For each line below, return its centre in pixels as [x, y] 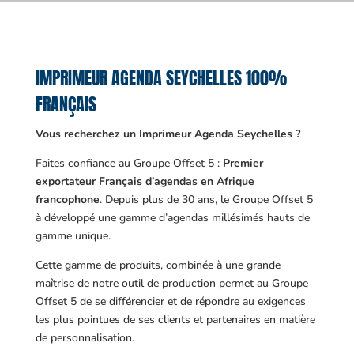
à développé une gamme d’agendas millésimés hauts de [172, 218]
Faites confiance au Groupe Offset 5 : [129, 163]
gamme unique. [73, 236]
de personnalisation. [85, 338]
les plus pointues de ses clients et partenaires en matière [175, 320]
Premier [243, 163]
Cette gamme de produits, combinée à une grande [158, 265]
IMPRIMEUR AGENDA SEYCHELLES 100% [161, 78]
